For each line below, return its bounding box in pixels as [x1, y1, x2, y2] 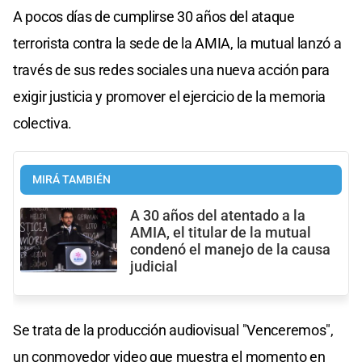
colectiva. [13, 114, 72, 132]
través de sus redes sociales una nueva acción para [13, 61, 330, 78]
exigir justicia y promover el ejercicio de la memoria [13, 87, 326, 105]
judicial [130, 258, 178, 275]
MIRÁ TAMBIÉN [32, 172, 111, 187]
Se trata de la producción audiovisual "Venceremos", [13, 321, 334, 339]
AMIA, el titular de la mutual [130, 224, 311, 241]
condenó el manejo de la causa [130, 241, 330, 258]
